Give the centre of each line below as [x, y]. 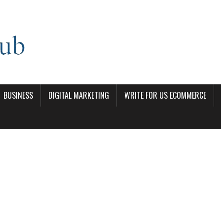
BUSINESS [18, 95]
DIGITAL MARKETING [79, 95]
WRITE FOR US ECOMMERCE [165, 95]
